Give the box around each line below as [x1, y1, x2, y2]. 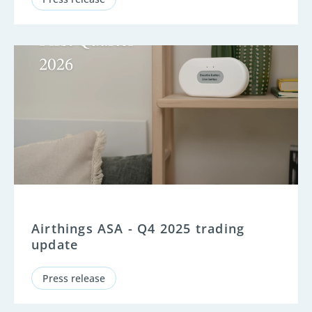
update [31, 235, 79, 253]
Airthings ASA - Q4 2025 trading [31, 219, 245, 237]
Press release [42, 271, 105, 285]
